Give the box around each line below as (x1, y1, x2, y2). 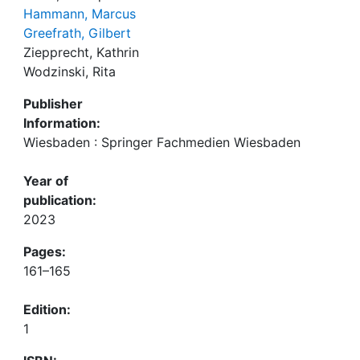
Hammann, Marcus (23, 6, 136, 22)
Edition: (23, 301, 71, 317)
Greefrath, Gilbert (23, 25, 131, 41)
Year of (23, 173, 68, 189)
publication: (23, 192, 96, 208)
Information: (23, 115, 100, 131)
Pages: (23, 243, 66, 260)
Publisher (23, 96, 83, 112)
